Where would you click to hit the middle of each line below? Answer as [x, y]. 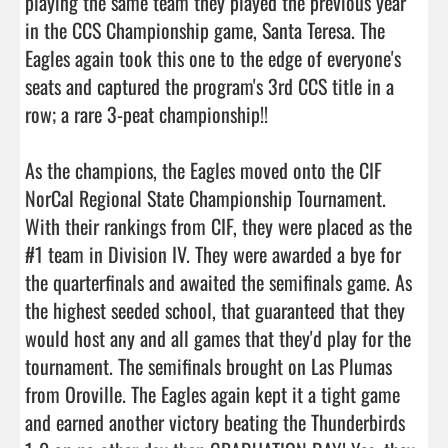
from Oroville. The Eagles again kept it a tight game [212, 393]
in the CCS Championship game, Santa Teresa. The [205, 29]
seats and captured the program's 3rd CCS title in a [209, 85]
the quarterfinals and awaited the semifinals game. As [218, 281]
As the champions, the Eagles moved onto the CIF [203, 169]
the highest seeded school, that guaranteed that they [215, 309]
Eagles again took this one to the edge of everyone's [213, 57]
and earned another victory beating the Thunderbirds [215, 421]
